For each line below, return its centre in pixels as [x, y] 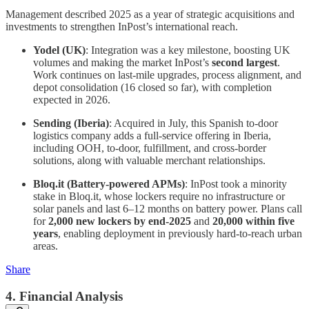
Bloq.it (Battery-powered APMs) [109, 183]
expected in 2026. [72, 99]
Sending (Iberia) [71, 123]
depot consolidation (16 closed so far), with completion [152, 87]
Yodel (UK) [59, 50]
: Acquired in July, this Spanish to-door [193, 123]
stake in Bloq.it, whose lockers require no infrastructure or [159, 196]
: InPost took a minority [236, 183]
